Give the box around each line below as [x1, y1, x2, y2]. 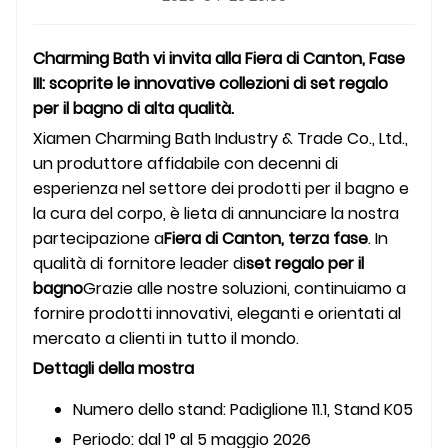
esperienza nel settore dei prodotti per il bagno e [33, 177, 409, 201]
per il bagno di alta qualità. [33, 97, 234, 121]
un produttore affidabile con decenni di [33, 152, 338, 176]
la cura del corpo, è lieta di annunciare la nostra [33, 202, 399, 226]
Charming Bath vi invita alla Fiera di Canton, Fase [33, 47, 405, 71]
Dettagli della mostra [33, 357, 194, 381]
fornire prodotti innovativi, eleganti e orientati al [33, 302, 401, 326]
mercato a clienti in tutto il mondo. [33, 327, 299, 351]
